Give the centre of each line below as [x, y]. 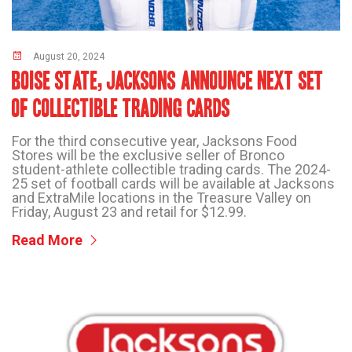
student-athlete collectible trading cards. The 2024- [171, 169]
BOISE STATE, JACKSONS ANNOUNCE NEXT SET [168, 81]
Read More [49, 240]
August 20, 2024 [69, 56]
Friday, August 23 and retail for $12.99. [129, 211]
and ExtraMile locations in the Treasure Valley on [161, 197]
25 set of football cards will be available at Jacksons [173, 183]
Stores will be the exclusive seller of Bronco [148, 155]
